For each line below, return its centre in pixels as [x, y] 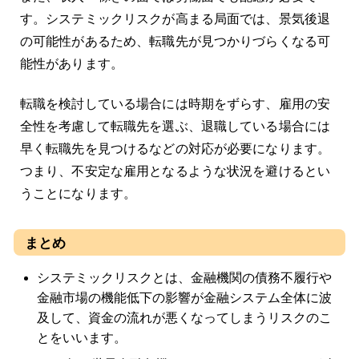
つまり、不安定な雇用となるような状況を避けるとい [175, 171]
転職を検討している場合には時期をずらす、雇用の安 [175, 104]
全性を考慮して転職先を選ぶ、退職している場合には [175, 127]
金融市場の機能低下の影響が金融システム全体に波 [184, 298]
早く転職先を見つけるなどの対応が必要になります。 [175, 149]
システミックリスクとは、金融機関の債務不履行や [184, 278]
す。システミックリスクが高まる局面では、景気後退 [175, 19]
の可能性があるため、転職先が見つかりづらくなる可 [175, 42]
